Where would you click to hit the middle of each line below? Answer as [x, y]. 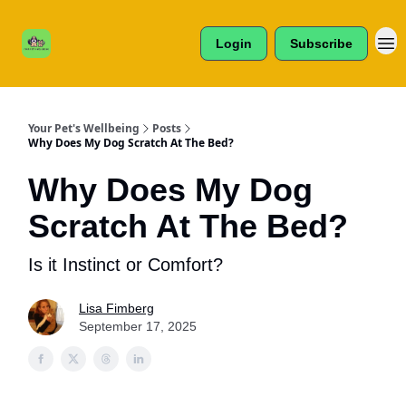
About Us [170, 27]
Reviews [94, 51]
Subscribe [321, 43]
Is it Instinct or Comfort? [126, 265]
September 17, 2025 [138, 326]
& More [94, 65]
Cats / [94, 22]
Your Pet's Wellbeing [84, 128]
